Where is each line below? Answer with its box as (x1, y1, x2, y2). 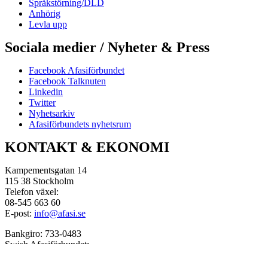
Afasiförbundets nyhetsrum (29, 119, 131, 130)
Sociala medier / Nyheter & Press (5, 39, 209, 56)
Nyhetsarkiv (29, 108, 75, 119)
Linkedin (29, 87, 63, 98)
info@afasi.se (34, 208, 86, 219)
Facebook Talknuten (29, 76, 106, 87)
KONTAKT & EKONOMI (5, 139, 169, 156)
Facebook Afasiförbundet (29, 65, 124, 76)
